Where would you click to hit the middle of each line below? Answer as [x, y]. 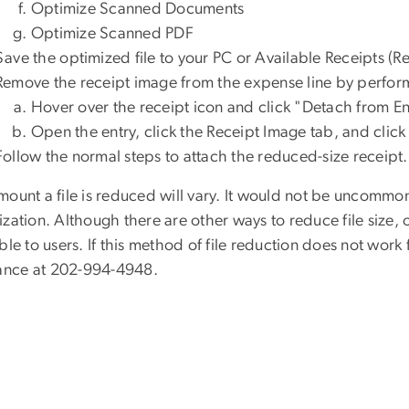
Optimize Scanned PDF [112, 34]
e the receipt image [109, 84]
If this [106, 246]
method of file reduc [198, 246]
